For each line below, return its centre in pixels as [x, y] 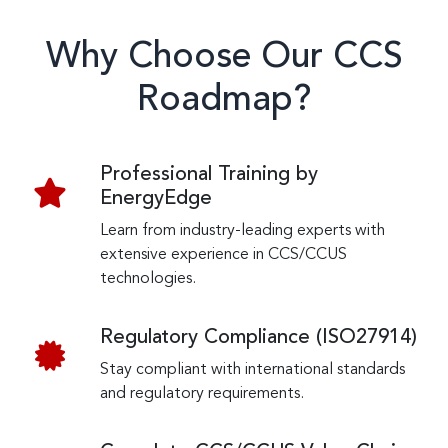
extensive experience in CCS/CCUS [223, 255]
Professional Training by [209, 175]
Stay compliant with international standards [252, 370]
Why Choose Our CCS [224, 58]
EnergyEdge [156, 199]
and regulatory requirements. [202, 394]
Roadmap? [224, 101]
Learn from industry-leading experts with [242, 231]
